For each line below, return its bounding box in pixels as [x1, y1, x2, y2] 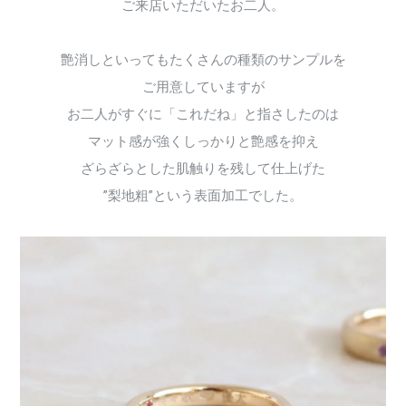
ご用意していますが [141, 79, 265, 96]
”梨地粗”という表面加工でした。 [103, 188, 303, 205]
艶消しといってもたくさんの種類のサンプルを [60, 52, 346, 69]
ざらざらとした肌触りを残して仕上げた [81, 160, 325, 178]
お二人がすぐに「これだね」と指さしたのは [67, 106, 339, 123]
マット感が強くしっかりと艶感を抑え [87, 133, 319, 150]
